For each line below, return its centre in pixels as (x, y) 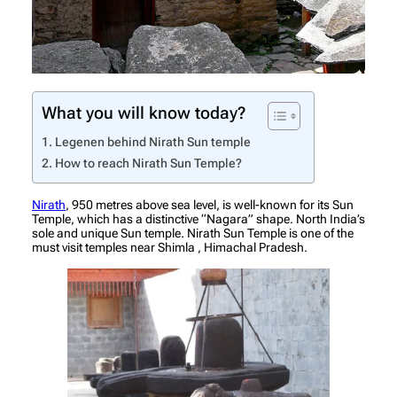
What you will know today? (144, 113)
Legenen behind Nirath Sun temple (152, 143)
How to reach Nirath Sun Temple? (148, 164)
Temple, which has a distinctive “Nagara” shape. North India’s (198, 219)
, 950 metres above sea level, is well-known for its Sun (210, 205)
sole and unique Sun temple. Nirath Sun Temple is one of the (193, 234)
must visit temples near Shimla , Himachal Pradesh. (170, 248)
